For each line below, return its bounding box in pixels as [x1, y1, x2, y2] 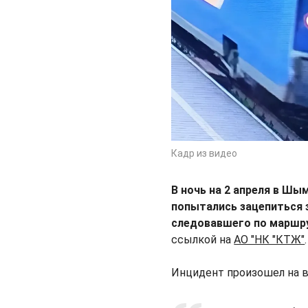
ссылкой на [171, 233, 234, 247]
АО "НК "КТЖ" [234, 233, 305, 247]
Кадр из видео [171, 148, 238, 159]
